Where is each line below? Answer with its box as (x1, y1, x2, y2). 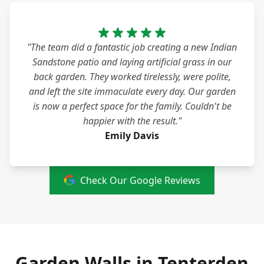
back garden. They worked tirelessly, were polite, (33, 70, 231, 84)
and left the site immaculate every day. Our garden (28, 85, 236, 98)
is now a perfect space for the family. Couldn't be (32, 100, 232, 113)
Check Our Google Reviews (80, 174, 200, 187)
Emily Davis (105, 129, 159, 143)
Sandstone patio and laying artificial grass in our (32, 55, 232, 69)
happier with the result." (82, 114, 181, 128)
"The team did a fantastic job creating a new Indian (27, 41, 237, 54)
